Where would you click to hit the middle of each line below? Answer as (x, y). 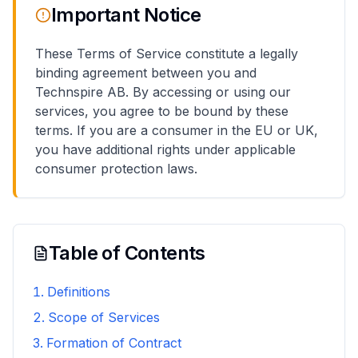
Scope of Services (104, 317)
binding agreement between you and (146, 73)
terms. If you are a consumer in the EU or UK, (177, 130)
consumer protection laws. (116, 169)
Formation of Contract (114, 343)
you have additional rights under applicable (165, 149)
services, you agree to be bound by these (162, 111)
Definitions (79, 292)
